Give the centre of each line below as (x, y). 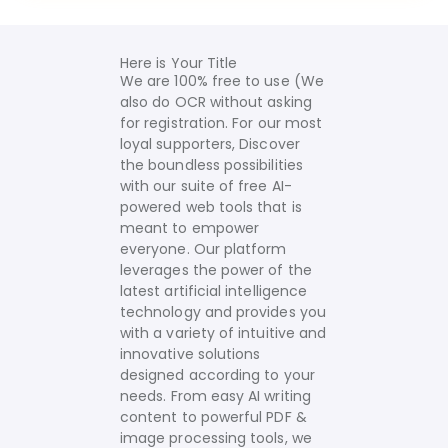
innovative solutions (190, 354)
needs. (145, 396)
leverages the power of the (216, 270)
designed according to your (217, 375)
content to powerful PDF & (213, 417)
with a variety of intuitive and (223, 333)
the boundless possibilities (211, 165)
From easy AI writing (240, 396)
